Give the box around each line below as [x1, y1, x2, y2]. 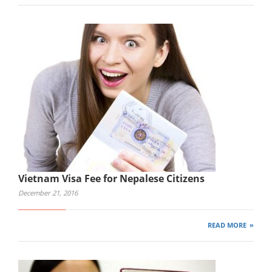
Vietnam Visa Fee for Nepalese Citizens [18, 171, 205, 185]
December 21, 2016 [18, 188, 78, 197]
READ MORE [208, 220, 247, 230]
